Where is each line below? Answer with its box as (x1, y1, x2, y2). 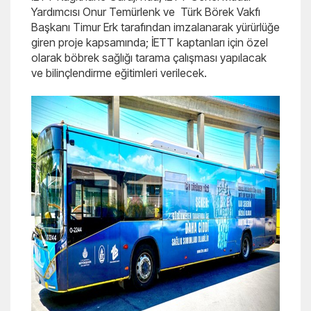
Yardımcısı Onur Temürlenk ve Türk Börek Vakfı (31, 5, 260, 19)
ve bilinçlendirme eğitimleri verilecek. (31, 66, 210, 80)
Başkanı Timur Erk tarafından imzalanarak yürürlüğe (31, 20, 280, 34)
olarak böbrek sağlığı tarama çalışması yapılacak (31, 51, 267, 65)
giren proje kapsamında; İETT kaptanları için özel (31, 35, 268, 49)
